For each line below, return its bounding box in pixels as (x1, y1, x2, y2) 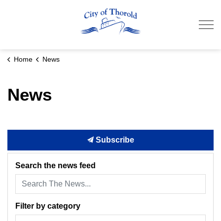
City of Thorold (149, 6, 201, 14)
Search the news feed (15, 161, 96, 170)
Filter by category (15, 202, 80, 210)
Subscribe (93, 136, 134, 144)
